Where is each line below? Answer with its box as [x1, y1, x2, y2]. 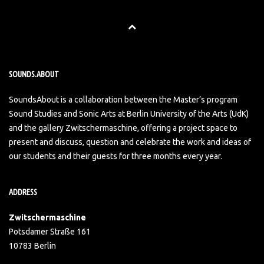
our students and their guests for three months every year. [9, 151, 222, 161]
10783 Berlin [9, 241, 56, 250]
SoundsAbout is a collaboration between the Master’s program [9, 95, 237, 104]
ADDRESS [9, 187, 37, 197]
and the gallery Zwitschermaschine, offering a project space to [9, 123, 237, 133]
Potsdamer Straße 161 [9, 227, 91, 236]
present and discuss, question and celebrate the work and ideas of [9, 137, 251, 147]
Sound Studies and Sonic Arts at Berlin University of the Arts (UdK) [9, 109, 249, 118]
